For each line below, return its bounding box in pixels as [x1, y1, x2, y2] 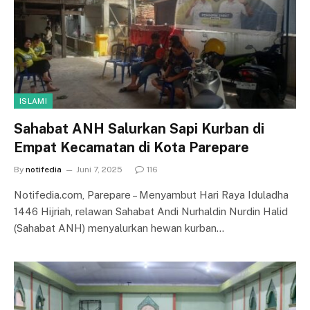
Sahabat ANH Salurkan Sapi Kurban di [14, 120, 264, 137]
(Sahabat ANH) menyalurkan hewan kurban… [14, 222, 224, 234]
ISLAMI [19, 97, 47, 105]
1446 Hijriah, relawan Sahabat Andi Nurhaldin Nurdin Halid [14, 206, 288, 217]
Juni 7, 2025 [76, 165, 122, 174]
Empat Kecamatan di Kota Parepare [14, 139, 249, 156]
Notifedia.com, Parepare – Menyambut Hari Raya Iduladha [14, 189, 289, 201]
